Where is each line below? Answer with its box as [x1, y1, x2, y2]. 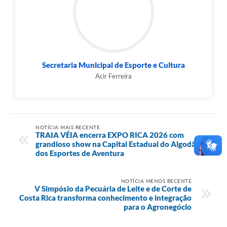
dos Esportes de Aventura [35, 148, 124, 158]
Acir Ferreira [95, 72, 132, 81]
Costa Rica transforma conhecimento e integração [19, 193, 192, 202]
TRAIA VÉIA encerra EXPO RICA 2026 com [35, 130, 184, 139]
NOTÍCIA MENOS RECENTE [121, 177, 192, 184]
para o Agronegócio [124, 202, 192, 211]
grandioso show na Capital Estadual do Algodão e [35, 139, 206, 148]
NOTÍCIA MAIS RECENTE [35, 124, 100, 130]
